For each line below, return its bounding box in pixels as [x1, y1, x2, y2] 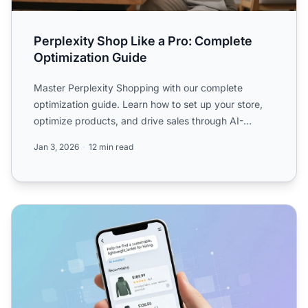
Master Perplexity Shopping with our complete [34, 81, 243, 93]
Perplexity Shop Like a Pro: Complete [34, 33, 252, 48]
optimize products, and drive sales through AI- [34, 114, 243, 126]
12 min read [89, 141, 133, 152]
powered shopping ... [34, 131, 129, 143]
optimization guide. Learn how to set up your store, [34, 98, 263, 110]
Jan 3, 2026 [34, 141, 79, 152]
